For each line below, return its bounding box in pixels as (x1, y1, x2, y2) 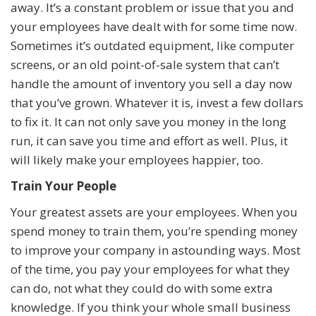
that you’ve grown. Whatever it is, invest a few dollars (11, 94, 303, 111)
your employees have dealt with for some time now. (11, 18, 297, 35)
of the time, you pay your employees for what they (11, 260, 290, 277)
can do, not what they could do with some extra (11, 279, 273, 296)
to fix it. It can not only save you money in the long (11, 113, 286, 130)
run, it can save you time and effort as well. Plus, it (11, 132, 288, 149)
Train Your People (11, 177, 116, 194)
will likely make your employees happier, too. (11, 151, 263, 168)
